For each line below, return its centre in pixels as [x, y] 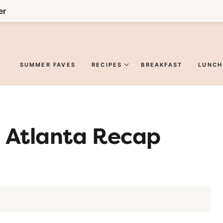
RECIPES [107, 64]
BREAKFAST [162, 64]
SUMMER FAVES [48, 64]
